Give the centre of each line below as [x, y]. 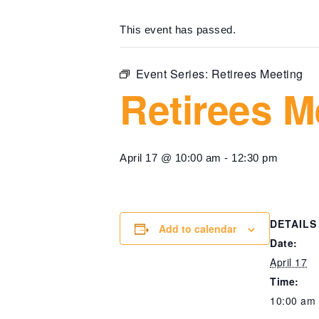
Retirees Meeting [257, 73]
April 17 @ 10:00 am [171, 157]
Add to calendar [197, 228]
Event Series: [173, 73]
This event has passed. [178, 29]
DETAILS [293, 223]
